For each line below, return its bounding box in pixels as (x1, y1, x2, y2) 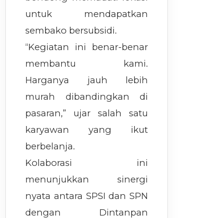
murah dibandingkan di (25, 91, 148, 102)
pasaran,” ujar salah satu (25, 108, 148, 119)
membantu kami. (25, 58, 148, 69)
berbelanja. (25, 141, 75, 152)
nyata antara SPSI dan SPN (25, 190, 148, 201)
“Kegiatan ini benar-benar (25, 41, 148, 53)
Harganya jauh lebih (25, 74, 148, 86)
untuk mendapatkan (25, 8, 148, 19)
